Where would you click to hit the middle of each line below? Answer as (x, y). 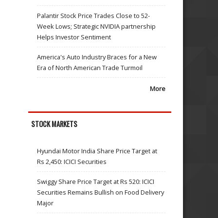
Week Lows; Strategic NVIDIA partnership (97, 26)
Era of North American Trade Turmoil (90, 67)
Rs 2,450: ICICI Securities (72, 161)
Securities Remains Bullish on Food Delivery (101, 192)
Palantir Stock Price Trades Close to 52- (94, 15)
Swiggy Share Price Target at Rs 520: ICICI (96, 181)
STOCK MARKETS (54, 124)
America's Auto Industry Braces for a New (97, 57)
